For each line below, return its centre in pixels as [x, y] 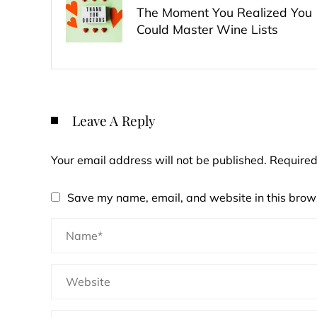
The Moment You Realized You [224, 12]
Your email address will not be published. [159, 160]
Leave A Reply [114, 120]
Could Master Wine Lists [207, 29]
